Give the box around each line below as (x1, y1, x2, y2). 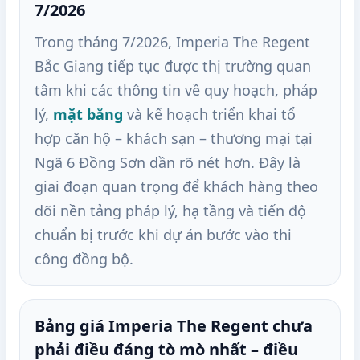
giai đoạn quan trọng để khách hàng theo (35, 177, 318, 197)
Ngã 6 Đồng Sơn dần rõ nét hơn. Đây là (35, 153, 301, 173)
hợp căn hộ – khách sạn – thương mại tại (35, 129, 313, 149)
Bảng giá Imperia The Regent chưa (35, 315, 313, 337)
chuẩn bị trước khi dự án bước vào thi (35, 225, 292, 245)
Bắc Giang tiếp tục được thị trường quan (35, 56, 311, 76)
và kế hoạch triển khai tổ (123, 104, 296, 125)
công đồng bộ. (35, 249, 133, 269)
